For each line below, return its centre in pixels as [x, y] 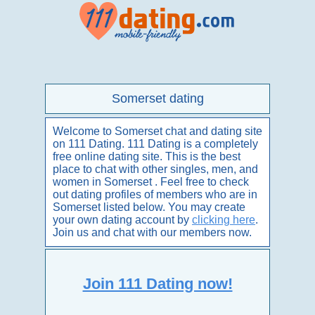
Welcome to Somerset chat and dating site [157, 131]
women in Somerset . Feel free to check [151, 182]
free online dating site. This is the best [147, 156]
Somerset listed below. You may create [149, 207]
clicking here [224, 220]
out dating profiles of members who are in [155, 194]
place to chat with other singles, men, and [155, 169]
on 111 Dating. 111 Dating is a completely [155, 144]
